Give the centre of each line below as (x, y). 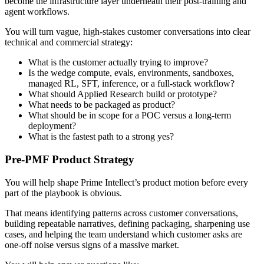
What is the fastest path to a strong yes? (101, 137)
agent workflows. (37, 12)
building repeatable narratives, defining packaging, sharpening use (127, 223)
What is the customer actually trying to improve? (118, 62)
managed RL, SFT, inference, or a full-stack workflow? (131, 84)
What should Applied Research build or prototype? (123, 94)
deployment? (52, 126)
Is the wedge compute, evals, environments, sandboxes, (131, 73)
